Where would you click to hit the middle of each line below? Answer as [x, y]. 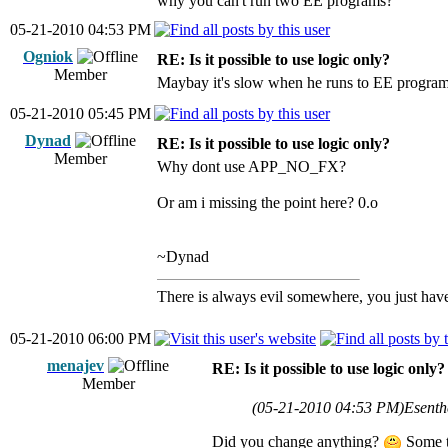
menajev [75, 365]
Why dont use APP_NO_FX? [251, 166]
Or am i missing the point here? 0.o [267, 202]
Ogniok [48, 56]
